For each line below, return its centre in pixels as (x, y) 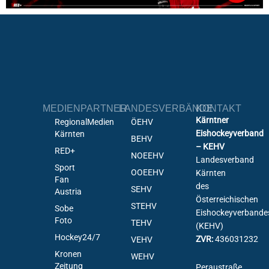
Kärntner (213, 120)
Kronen (68, 254)
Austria (68, 192)
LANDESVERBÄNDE (166, 108)
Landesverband (225, 160)
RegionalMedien (84, 122)
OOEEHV (148, 172)
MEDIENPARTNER (85, 108)
